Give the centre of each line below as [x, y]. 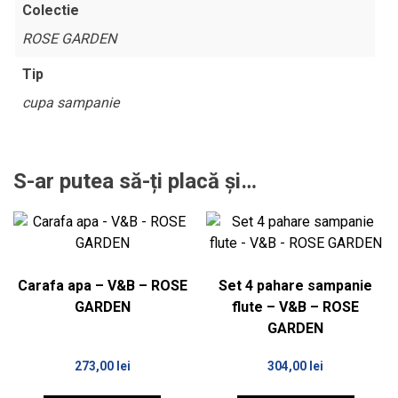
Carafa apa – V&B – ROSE [102, 286]
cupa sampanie [71, 102]
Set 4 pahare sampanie [296, 286]
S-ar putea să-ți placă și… [135, 181]
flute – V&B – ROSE [296, 307]
